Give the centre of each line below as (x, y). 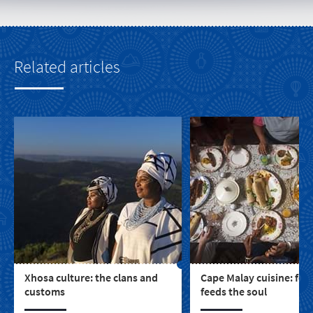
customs (45, 291)
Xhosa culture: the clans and (91, 277)
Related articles (67, 66)
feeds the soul (234, 291)
